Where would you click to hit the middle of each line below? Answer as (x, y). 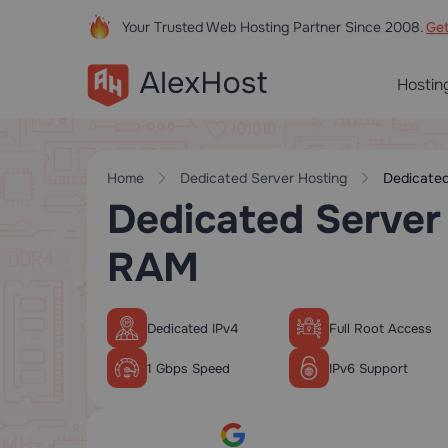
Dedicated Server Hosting (263, 178)
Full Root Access (380, 328)
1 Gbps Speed (188, 368)
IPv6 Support (368, 368)
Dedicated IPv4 (192, 328)
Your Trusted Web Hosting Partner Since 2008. (274, 27)
